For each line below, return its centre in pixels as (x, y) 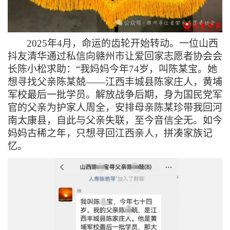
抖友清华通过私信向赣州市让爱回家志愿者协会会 (115, 56)
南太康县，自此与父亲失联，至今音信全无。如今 (115, 120)
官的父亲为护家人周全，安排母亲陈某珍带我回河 (115, 107)
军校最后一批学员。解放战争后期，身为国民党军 (115, 94)
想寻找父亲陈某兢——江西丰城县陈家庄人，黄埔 (115, 82)
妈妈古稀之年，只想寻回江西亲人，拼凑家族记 (110, 133)
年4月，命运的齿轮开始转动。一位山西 (133, 43)
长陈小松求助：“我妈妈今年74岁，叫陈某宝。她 (112, 69)
